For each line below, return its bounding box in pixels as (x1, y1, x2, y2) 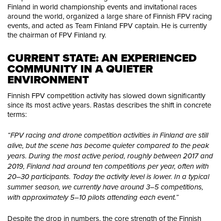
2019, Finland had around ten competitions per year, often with (7, 162, 209, 171)
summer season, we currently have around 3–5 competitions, (7, 183, 203, 192)
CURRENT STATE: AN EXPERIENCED (7, 50, 197, 66)
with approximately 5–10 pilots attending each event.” (7, 193, 179, 202)
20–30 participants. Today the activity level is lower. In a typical (7, 172, 209, 182)
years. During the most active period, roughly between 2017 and (7, 151, 213, 161)
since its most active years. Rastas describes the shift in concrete (7, 100, 211, 110)
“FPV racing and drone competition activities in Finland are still (7, 131, 208, 140)
